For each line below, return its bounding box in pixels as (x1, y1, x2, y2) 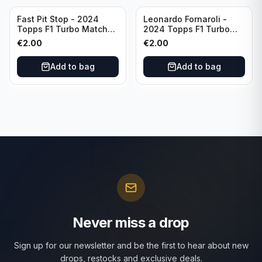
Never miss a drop (73, 214, 189, 231)
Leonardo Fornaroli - (143, 14, 227, 24)
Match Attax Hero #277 (143, 34, 237, 44)
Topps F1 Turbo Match (17, 24, 108, 34)
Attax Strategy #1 (17, 34, 85, 44)
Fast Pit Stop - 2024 (17, 14, 99, 24)
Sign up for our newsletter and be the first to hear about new (13, 240, 249, 250)
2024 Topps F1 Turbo (143, 24, 230, 34)
